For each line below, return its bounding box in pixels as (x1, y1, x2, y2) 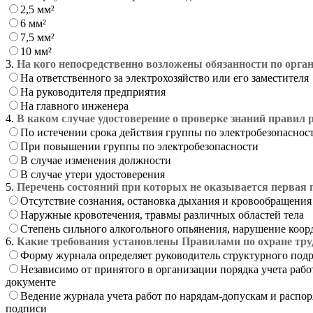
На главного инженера (20, 99, 129, 112)
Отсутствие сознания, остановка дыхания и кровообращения (20, 194, 312, 207)
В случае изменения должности (20, 154, 171, 166)
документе (6, 275, 56, 288)
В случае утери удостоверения (20, 168, 165, 180)
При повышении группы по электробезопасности (20, 140, 259, 152)
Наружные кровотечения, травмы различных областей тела (20, 208, 304, 221)
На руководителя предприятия (20, 85, 166, 98)
